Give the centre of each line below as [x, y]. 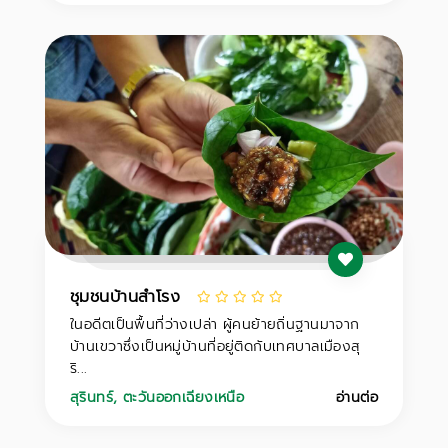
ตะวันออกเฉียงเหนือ [183, 397]
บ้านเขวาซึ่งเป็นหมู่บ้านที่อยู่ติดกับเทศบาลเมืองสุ [215, 346]
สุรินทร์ [92, 397]
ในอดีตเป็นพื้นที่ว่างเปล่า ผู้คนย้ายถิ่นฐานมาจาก [215, 324]
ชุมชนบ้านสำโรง [125, 296]
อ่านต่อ [356, 397]
